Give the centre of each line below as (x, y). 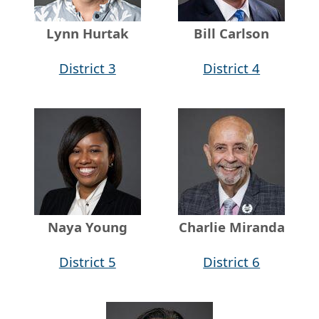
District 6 (232, 261)
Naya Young (87, 226)
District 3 (87, 68)
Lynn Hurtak (87, 33)
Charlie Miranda (231, 226)
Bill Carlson (232, 33)
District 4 (232, 68)
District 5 (87, 261)
